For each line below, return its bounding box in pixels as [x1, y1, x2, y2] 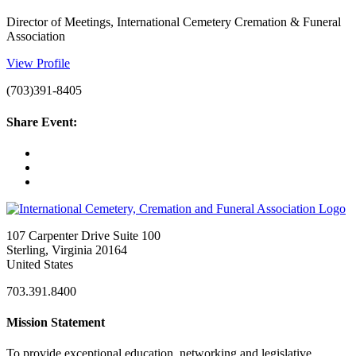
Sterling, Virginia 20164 [6, 242, 127, 257]
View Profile [6, 56, 70, 71]
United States [6, 257, 73, 271]
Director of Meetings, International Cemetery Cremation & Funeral [6, 15, 341, 29]
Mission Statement [6, 315, 105, 330]
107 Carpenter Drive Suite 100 [6, 228, 161, 242]
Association [6, 29, 65, 44]
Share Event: [6, 114, 77, 129]
